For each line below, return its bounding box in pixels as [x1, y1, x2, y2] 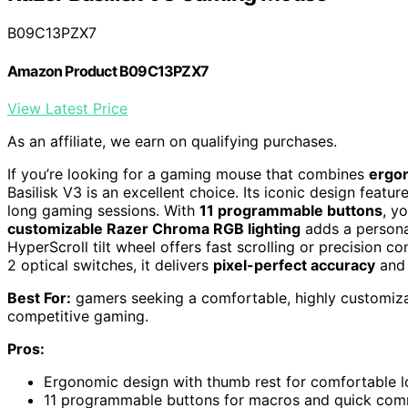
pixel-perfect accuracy [213, 256, 375, 274]
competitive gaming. [7, 307, 148, 325]
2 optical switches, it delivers [7, 256, 213, 274]
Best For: [7, 289, 71, 307]
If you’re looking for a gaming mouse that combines [7, 165, 369, 183]
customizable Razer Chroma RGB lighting [7, 219, 301, 238]
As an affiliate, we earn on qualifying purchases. [7, 132, 337, 150]
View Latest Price [7, 99, 127, 117]
